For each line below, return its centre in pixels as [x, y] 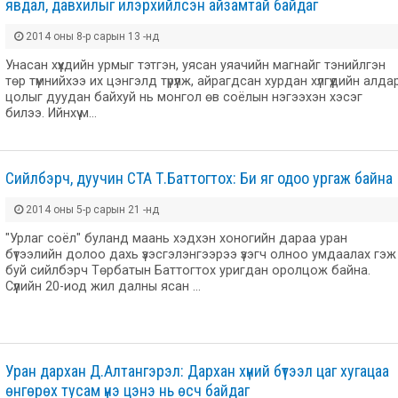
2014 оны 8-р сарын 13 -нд [91, 37]
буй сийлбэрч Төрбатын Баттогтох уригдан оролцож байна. [188, 270]
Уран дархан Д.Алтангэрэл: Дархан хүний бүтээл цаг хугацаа [197, 370]
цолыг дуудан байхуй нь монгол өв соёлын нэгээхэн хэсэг [184, 98]
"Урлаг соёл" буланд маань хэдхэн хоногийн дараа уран [176, 238]
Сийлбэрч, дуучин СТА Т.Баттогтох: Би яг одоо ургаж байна [199, 178]
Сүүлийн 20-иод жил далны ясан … [103, 286]
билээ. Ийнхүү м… [51, 114]
